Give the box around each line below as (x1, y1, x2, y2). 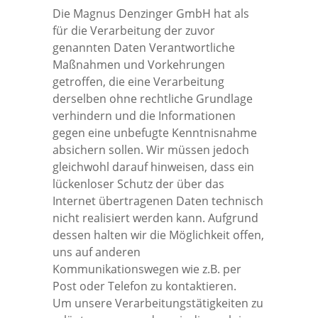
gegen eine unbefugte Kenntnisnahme (53, 124, 257, 141)
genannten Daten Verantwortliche (53, 39, 235, 55)
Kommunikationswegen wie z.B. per (53, 261, 241, 277)
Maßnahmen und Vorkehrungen (53, 56, 225, 72)
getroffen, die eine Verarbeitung (53, 73, 224, 89)
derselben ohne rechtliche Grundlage (53, 90, 253, 106)
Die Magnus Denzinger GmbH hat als (53, 5, 249, 21)
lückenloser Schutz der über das (53, 175, 224, 192)
